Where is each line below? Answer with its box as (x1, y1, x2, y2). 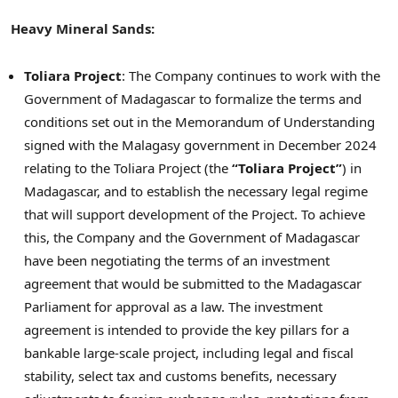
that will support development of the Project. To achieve (24, 204, 365, 223)
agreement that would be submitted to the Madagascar (24, 274, 362, 292)
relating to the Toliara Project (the (24, 158, 232, 177)
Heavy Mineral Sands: (11, 20, 155, 38)
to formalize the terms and (195, 89, 362, 107)
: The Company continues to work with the (122, 66, 380, 84)
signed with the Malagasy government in (24, 135, 278, 154)
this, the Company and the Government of (24, 227, 285, 246)
